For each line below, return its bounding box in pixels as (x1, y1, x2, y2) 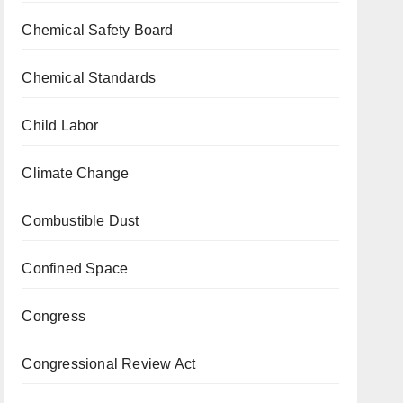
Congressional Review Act (22, 356, 196, 372)
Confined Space (22, 261, 129, 276)
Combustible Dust (22, 213, 139, 228)
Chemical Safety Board (22, 22, 174, 38)
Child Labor (22, 118, 99, 133)
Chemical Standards (22, 70, 156, 85)
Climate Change (22, 166, 130, 181)
